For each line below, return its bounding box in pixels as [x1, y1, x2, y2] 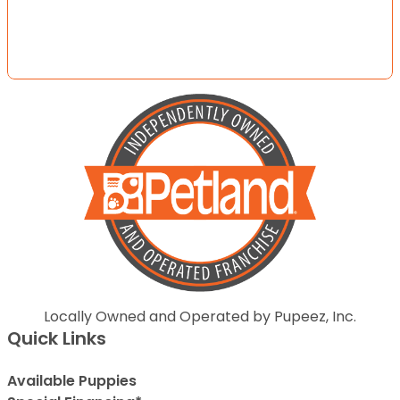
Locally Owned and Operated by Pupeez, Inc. [44, 305, 356, 327]
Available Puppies [7, 370, 137, 391]
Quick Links [7, 325, 106, 351]
